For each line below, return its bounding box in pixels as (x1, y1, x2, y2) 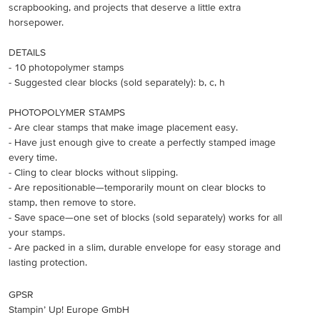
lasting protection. (9, 256, 87, 268)
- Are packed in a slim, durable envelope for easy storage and (9, 241, 281, 253)
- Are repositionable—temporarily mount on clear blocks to (9, 181, 266, 193)
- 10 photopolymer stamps (9, 61, 124, 73)
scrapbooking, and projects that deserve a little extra (9, 1, 241, 13)
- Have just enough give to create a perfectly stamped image (9, 136, 276, 148)
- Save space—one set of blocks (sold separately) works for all (9, 211, 282, 223)
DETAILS (9, 46, 46, 58)
